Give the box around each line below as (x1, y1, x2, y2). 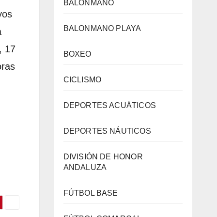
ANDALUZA (63, 163, 107, 171)
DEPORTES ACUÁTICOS (63, 101, 156, 109)
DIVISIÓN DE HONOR (63, 153, 143, 161)
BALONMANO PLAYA (63, 24, 141, 32)
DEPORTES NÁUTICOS (63, 127, 151, 135)
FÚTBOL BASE (63, 189, 118, 197)
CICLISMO (63, 76, 102, 84)
